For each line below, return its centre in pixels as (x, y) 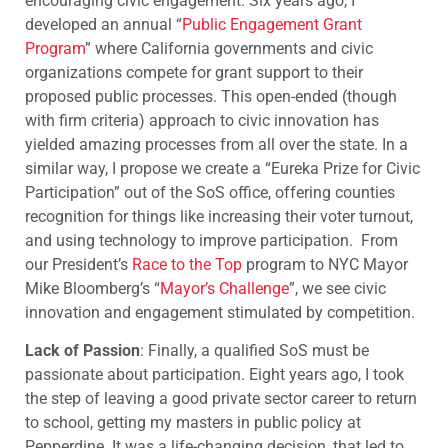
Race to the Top (187, 264)
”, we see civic (337, 288)
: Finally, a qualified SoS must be (254, 351)
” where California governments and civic (229, 48)
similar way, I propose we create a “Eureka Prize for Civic (222, 168)
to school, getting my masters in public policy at (193, 423)
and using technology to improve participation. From (211, 240)
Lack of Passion (82, 351)
